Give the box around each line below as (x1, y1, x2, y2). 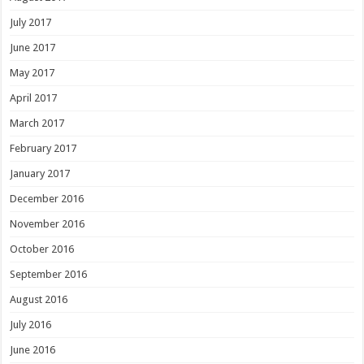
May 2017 (10, 66, 55, 79)
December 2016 (10, 192, 84, 205)
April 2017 (10, 91, 58, 104)
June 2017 (10, 41, 56, 54)
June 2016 (10, 343, 56, 356)
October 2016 (10, 242, 75, 255)
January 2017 (10, 167, 71, 180)
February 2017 (10, 141, 77, 154)
